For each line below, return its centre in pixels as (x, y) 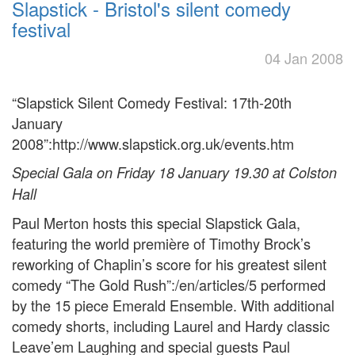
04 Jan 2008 (304, 58)
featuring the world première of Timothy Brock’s (161, 243)
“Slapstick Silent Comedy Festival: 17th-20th (152, 102)
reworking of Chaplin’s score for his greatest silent (169, 264)
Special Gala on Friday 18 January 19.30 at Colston (174, 172)
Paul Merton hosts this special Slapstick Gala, (156, 223)
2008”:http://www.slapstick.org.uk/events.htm (153, 143)
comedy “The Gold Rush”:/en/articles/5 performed (169, 284)
